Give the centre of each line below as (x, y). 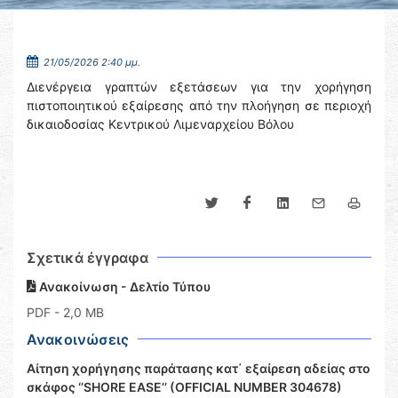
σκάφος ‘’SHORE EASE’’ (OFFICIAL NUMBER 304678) (184, 387)
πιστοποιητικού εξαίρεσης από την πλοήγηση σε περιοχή (199, 105)
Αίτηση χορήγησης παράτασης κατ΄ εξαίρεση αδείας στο (199, 368)
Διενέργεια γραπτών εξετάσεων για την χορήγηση (199, 87)
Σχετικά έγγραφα (88, 258)
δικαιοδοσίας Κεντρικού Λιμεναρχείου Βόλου (160, 124)
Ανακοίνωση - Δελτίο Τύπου (123, 287)
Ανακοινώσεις (78, 339)
